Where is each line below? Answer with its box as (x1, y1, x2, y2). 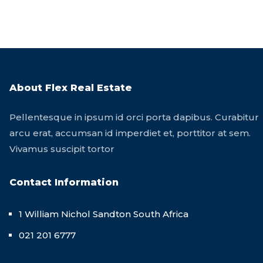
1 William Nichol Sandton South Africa (19, 208, 188, 220)
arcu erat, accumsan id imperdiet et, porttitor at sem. (9, 127, 251, 139)
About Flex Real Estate (9, 82, 132, 93)
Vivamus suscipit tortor (9, 143, 114, 154)
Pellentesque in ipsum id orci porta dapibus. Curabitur (9, 111, 259, 123)
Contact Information (9, 176, 119, 188)
